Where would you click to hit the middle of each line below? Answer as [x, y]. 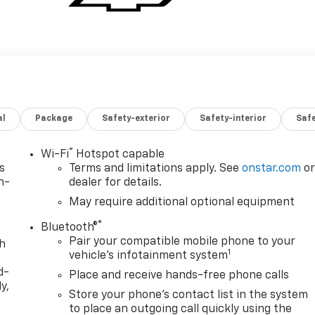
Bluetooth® [70, 228]
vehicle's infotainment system [149, 256]
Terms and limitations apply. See [156, 169]
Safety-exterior [136, 119]
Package [54, 119]
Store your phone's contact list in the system [189, 296]
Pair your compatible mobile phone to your [182, 242]
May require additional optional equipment [182, 203]
